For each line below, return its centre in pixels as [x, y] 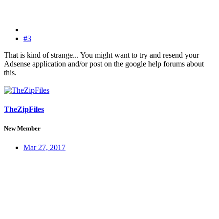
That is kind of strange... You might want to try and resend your [101, 55]
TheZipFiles [24, 109]
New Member [22, 129]
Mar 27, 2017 [44, 148]
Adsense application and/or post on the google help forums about [104, 64]
